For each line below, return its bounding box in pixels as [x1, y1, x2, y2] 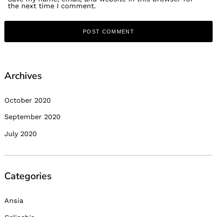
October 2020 [4, 96, 51, 104]
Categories [4, 170, 52, 183]
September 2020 [4, 113, 61, 121]
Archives [4, 69, 42, 82]
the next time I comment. [8, 1, 96, 10]
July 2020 [4, 129, 37, 138]
